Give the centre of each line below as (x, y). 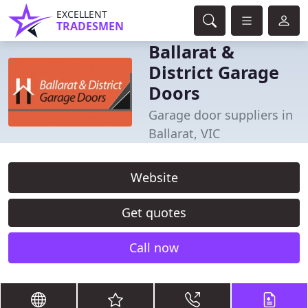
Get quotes (154, 212)
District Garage (214, 72)
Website (154, 177)
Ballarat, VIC (184, 133)
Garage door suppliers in (221, 115)
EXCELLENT (82, 14)
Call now (154, 247)
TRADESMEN (90, 26)
